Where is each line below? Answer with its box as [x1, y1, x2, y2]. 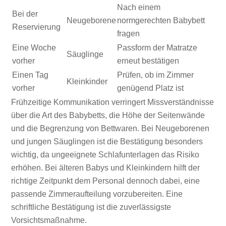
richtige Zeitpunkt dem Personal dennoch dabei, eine [11, 177, 200, 186]
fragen [117, 29, 140, 38]
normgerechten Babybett [117, 16, 205, 25]
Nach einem [117, 3, 161, 12]
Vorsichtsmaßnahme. [11, 216, 87, 225]
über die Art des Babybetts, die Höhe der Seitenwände [11, 111, 205, 120]
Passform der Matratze [117, 43, 198, 52]
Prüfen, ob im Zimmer [117, 71, 194, 80]
